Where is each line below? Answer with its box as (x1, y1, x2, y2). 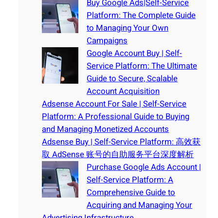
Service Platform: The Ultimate (87, 60, 198, 73)
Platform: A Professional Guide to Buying (42, 110, 190, 123)
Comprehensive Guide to (87, 186, 176, 199)
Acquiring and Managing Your (87, 199, 193, 212)
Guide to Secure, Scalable (87, 73, 178, 85)
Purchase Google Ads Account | (87, 161, 201, 174)
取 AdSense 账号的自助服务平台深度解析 (42, 148, 194, 161)
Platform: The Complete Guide (87, 9, 196, 22)
